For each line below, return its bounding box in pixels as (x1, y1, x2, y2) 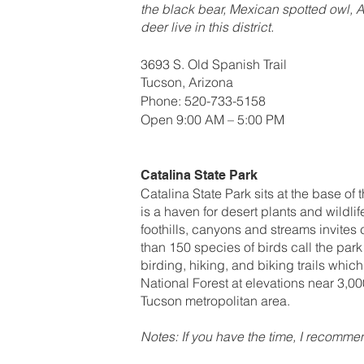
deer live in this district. (141, 18, 274, 35)
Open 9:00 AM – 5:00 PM (141, 110, 284, 128)
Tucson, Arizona (141, 73, 233, 90)
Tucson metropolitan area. (141, 292, 290, 309)
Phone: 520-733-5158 (141, 92, 266, 109)
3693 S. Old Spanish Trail (141, 55, 287, 72)
